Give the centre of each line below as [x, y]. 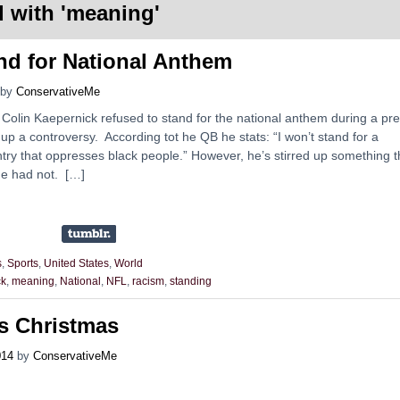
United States [76, 263]
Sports [23, 263]
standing [191, 282]
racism [148, 282]
